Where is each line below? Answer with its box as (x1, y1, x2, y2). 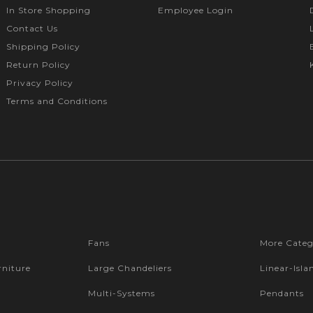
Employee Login (157, 4, 233, 15)
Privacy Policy (6, 77, 73, 88)
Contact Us (6, 22, 58, 34)
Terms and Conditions (6, 95, 108, 106)
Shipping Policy (6, 41, 80, 52)
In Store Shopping (6, 4, 91, 15)
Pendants (259, 287, 304, 298)
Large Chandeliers (88, 262, 173, 273)
